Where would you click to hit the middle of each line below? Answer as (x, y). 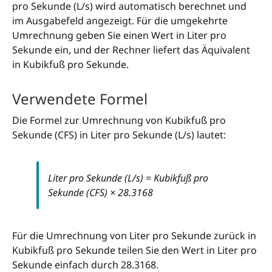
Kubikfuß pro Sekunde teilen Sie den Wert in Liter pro (134, 250)
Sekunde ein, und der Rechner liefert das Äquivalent (131, 50)
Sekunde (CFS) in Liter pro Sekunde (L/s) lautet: (119, 134)
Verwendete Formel (80, 98)
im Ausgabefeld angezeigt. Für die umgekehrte (120, 21)
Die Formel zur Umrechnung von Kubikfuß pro (119, 120)
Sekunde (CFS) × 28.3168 (100, 192)
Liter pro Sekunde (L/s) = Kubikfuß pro (128, 178)
